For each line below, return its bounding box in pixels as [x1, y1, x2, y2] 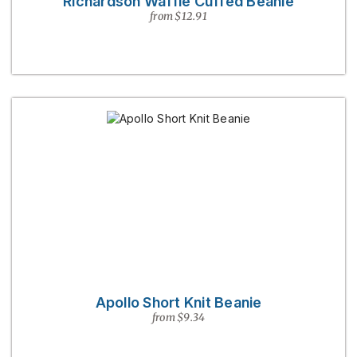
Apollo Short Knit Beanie [95, 294, 262, 311]
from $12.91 [150, 10, 207, 23]
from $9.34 [151, 311, 206, 324]
